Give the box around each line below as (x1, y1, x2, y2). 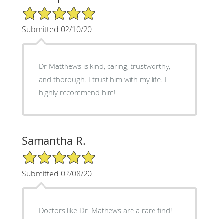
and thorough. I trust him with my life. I (38, 74, 88, 84)
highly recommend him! (38, 87, 116, 97)
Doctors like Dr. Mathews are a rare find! (38, 205, 172, 215)
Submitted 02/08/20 (22, 168, 92, 179)
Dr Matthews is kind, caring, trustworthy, (38, 61, 170, 71)
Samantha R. (22, 133, 86, 148)
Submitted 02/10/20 (22, 23, 92, 35)
